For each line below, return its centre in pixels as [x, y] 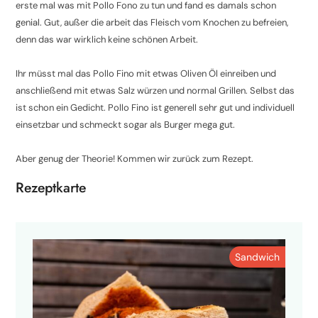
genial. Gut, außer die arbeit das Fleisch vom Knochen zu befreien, [152, 23]
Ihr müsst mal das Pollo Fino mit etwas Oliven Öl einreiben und [146, 74]
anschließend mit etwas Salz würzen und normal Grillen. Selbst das [155, 91]
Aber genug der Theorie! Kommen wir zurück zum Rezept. [135, 159]
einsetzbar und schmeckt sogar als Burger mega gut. [126, 125]
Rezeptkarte [51, 187]
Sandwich [257, 257]
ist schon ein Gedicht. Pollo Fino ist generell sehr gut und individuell [155, 108]
